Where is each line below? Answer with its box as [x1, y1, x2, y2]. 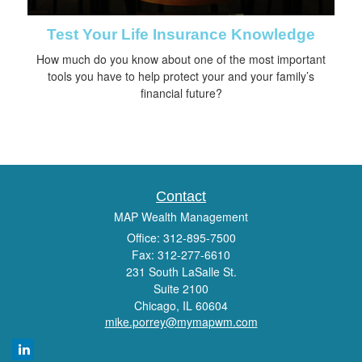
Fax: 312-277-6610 [132, 246, 230, 263]
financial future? [140, 84, 222, 101]
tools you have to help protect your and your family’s [48, 67, 314, 84]
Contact [156, 187, 206, 204]
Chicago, [134, 297, 179, 314]
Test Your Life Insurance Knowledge [47, 25, 315, 43]
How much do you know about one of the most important [36, 50, 326, 67]
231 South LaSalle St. [125, 263, 237, 280]
